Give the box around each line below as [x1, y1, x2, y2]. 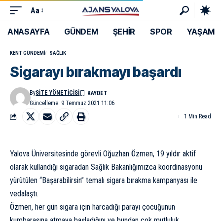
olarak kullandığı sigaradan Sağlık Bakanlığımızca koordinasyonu [10, 162, 202, 172]
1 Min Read [184, 113, 211, 120]
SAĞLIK [49, 50, 66, 56]
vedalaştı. [10, 189, 38, 198]
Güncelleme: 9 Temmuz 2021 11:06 [30, 100, 115, 107]
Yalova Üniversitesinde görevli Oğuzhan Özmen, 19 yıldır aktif [10, 149, 196, 158]
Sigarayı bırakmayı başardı [10, 64, 182, 80]
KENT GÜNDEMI [10, 50, 45, 56]
